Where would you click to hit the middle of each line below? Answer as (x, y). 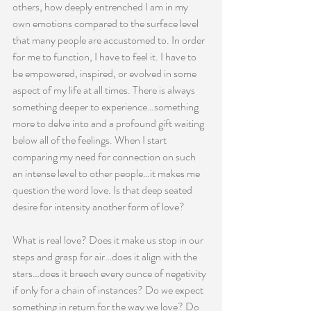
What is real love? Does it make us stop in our (109, 240)
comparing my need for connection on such (105, 157)
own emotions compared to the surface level (107, 23)
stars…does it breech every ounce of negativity (110, 273)
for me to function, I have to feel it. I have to (106, 57)
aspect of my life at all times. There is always (105, 90)
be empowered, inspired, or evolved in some (106, 73)
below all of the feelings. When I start (91, 140)
